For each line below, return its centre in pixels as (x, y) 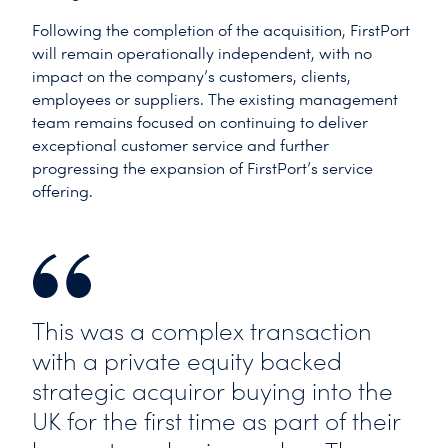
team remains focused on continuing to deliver (200, 123)
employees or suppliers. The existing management (215, 100)
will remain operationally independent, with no (202, 54)
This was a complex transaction (202, 332)
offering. (62, 192)
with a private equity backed (187, 362)
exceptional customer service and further (180, 146)
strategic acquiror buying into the (212, 392)
